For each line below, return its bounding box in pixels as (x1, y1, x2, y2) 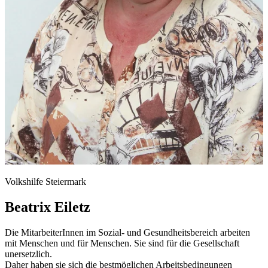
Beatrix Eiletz (5, 199, 90, 215)
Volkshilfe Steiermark (5, 176, 86, 187)
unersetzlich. (5, 248, 52, 259)
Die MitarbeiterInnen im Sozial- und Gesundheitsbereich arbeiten (5, 227, 250, 237)
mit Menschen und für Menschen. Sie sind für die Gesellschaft (5, 237, 239, 248)
